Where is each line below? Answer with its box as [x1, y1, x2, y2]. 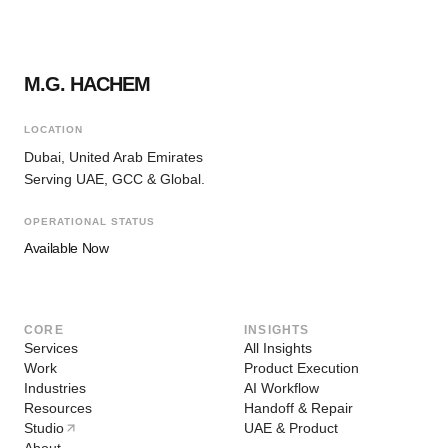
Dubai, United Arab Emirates [24, 149, 203, 166]
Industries [24, 380, 86, 397]
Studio [24, 420, 64, 437]
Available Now [24, 240, 109, 257]
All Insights [244, 340, 312, 357]
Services [24, 340, 78, 357]
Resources [24, 400, 92, 417]
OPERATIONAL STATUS [24, 216, 155, 228]
